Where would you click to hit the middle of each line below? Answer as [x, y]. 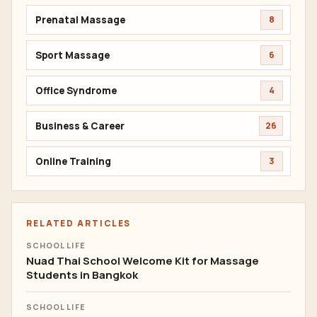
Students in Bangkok [82, 275]
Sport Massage [73, 55]
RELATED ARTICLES [79, 223]
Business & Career [80, 126]
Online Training [73, 161]
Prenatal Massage [80, 19]
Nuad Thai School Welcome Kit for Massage [143, 261]
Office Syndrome [76, 90]
